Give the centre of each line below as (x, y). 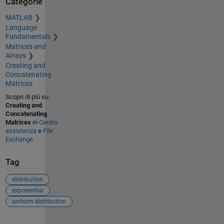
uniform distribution (39, 201)
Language (21, 28)
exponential (27, 190)
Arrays (15, 56)
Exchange (19, 139)
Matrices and (25, 47)
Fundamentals (28, 37)
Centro (48, 122)
